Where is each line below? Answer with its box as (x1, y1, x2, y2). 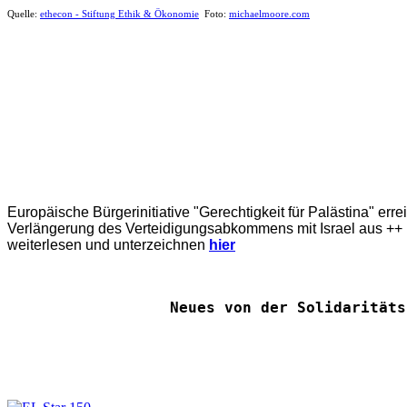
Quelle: (7, 8, 40, 19)
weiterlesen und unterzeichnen (7, 236, 205, 253)
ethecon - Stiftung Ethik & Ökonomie (40, 8, 199, 19)
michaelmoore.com (229, 8, 310, 19)
